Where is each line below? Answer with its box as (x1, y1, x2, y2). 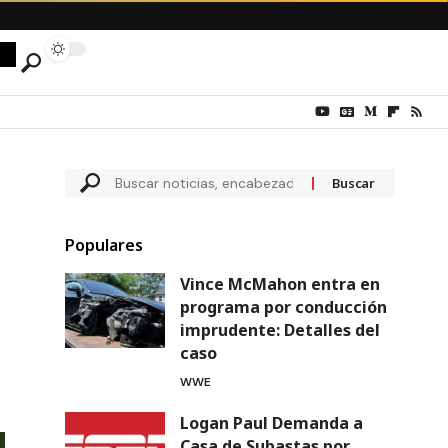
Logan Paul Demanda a (179, 412, 363, 435)
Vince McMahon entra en (179, 273, 380, 296)
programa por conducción (179, 296, 387, 319)
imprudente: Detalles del (179, 319, 380, 342)
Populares (64, 234, 143, 257)
